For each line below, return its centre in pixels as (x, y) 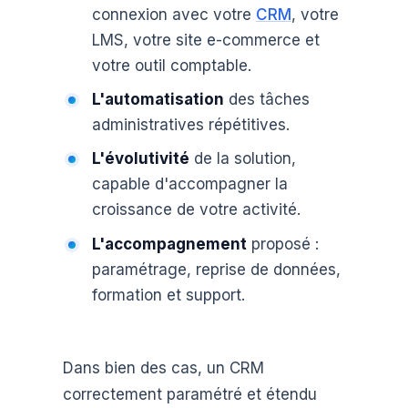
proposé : (282, 244)
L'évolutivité (140, 159)
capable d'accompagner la (189, 184)
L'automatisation (158, 100)
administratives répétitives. (190, 125)
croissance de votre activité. (196, 210)
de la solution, (242, 159)
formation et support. (168, 295)
